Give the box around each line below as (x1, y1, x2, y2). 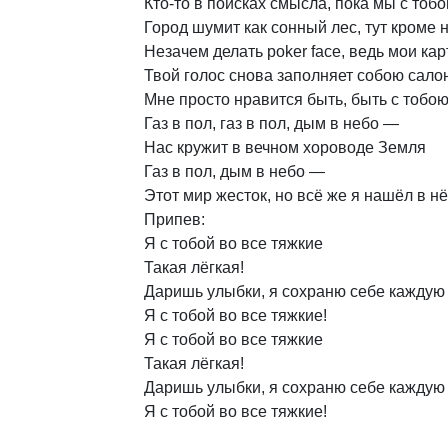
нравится (234, 91, 303, 108)
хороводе (303, 139, 374, 156)
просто (179, 91, 230, 108)
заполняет (277, 67, 353, 84)
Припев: (144, 211, 205, 228)
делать (213, 43, 263, 60)
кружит (177, 139, 228, 156)
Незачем (144, 43, 209, 60)
